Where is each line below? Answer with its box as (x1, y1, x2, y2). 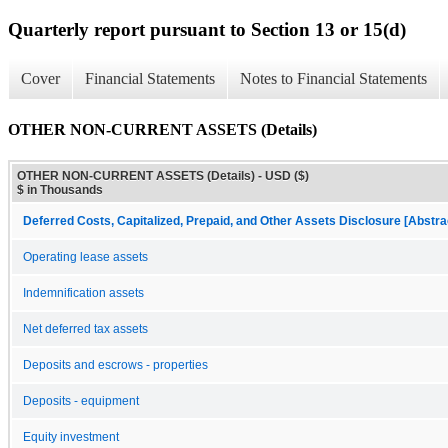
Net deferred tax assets (23, 322, 148, 335)
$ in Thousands (17, 182, 103, 197)
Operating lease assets (23, 250, 148, 263)
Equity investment (23, 430, 119, 443)
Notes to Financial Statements (240, 70, 427, 88)
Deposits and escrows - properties (23, 358, 208, 371)
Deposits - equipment (23, 394, 139, 407)
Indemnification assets (23, 286, 144, 299)
